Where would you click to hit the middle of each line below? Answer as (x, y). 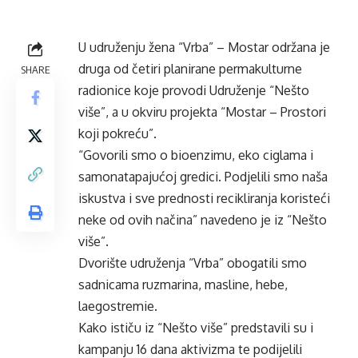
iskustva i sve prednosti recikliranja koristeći (204, 198)
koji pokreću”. (117, 133)
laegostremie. (118, 306)
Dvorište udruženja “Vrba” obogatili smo (193, 263)
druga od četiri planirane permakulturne (190, 69)
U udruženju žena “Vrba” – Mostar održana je (204, 47)
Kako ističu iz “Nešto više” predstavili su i (196, 328)
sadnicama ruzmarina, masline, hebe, (183, 284)
